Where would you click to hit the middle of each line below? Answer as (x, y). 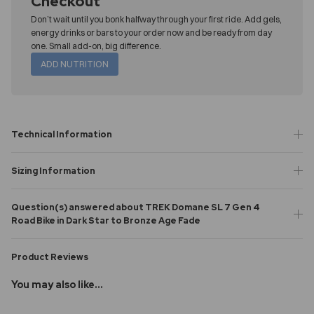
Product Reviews (50, 257)
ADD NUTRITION (75, 64)
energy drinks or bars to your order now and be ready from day (151, 32)
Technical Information (62, 134)
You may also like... (57, 284)
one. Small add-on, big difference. (96, 46)
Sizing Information (53, 170)
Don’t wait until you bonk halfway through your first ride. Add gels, (156, 19)
